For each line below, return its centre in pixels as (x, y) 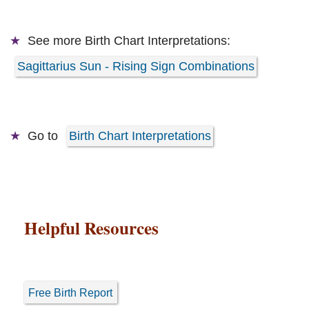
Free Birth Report (71, 292)
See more (56, 40)
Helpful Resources (91, 228)
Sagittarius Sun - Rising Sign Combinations (136, 66)
